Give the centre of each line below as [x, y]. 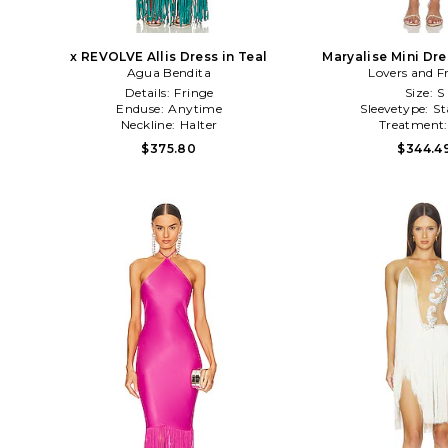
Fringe [194, 92]
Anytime [195, 108]
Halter [199, 124]
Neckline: [150, 124]
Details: [149, 92]
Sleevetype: [396, 108]
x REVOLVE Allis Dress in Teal [169, 56]
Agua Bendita [168, 72]
